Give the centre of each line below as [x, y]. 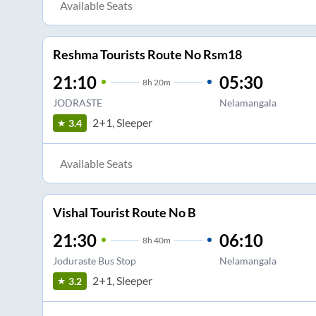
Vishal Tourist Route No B [124, 212]
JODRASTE [77, 102]
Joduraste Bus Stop [94, 260]
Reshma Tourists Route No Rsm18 [147, 54]
